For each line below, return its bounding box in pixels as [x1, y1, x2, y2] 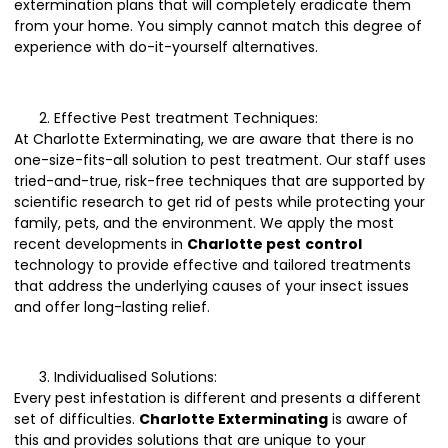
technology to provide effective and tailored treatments [14, 254, 411, 275]
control [305, 233, 362, 254]
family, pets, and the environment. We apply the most [14, 212, 394, 233]
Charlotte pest [187, 233, 301, 254]
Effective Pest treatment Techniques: [54, 107, 318, 128]
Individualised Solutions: [54, 367, 217, 388]
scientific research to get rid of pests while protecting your [14, 191, 425, 212]
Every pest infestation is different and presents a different [14, 388, 421, 409]
